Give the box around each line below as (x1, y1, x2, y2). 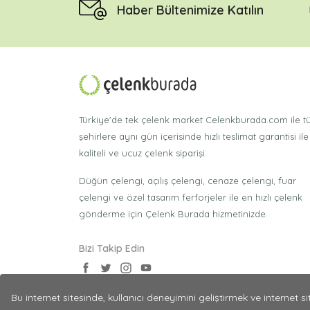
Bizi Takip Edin (79, 242, 145, 255)
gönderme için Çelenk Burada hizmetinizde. (79, 208, 268, 219)
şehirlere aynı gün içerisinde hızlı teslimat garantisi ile (79, 131, 309, 142)
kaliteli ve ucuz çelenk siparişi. (79, 147, 207, 158)
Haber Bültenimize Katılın (117, 1, 264, 18)
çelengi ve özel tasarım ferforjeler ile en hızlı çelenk (79, 192, 302, 203)
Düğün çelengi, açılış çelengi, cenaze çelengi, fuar (79, 175, 296, 186)
